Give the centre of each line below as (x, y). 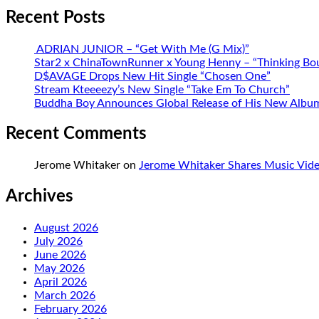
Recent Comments (76, 134)
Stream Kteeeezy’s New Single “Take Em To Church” (162, 89)
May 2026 (59, 269)
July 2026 (58, 242)
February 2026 (70, 309)
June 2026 (60, 255)
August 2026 (66, 228)
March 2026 (65, 296)
